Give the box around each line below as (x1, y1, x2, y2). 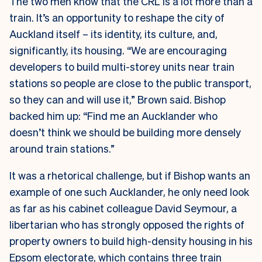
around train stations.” (9, 141, 115, 155)
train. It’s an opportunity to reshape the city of (9, 10, 225, 24)
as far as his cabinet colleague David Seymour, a (9, 201, 237, 215)
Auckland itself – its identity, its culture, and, (9, 26, 218, 40)
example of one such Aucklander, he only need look (9, 184, 249, 198)
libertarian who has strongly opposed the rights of (9, 217, 244, 231)
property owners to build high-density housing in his (9, 233, 253, 247)
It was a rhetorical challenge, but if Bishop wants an (9, 168, 250, 182)
